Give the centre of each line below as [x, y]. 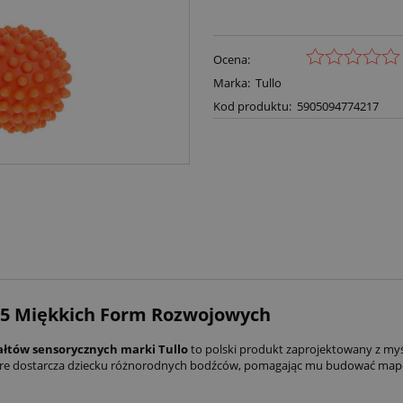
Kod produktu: [252, 106]
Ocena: [231, 59]
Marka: [231, 82]
